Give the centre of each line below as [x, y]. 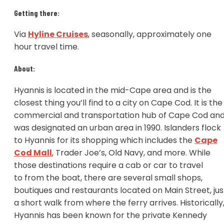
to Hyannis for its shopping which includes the [104, 140]
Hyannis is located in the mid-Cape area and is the [113, 90]
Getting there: [37, 12]
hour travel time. [47, 47]
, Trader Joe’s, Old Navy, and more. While [131, 152]
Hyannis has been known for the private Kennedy [110, 215]
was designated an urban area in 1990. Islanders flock [117, 127]
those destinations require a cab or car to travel [108, 165]
